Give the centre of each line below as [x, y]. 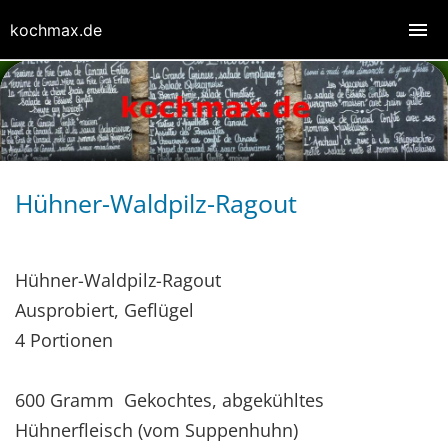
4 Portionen [64, 339]
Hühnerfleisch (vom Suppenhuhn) [156, 429]
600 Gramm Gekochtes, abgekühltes [169, 399]
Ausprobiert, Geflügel [104, 309]
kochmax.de [56, 30]
